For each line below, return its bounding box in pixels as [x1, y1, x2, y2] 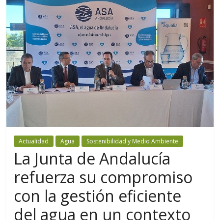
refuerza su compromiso [14, 166, 193, 188]
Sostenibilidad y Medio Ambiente [86, 137, 179, 146]
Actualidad [19, 137, 49, 146]
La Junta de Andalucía [14, 148, 171, 169]
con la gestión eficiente [14, 185, 182, 207]
